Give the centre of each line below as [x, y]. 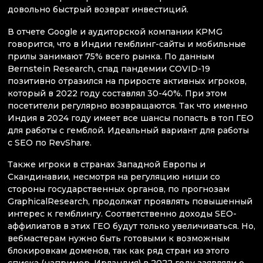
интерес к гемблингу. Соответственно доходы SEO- [122, 213]
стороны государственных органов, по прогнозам [119, 189]
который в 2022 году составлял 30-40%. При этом [117, 93]
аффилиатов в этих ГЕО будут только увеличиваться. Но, [131, 226]
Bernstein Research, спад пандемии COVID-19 [109, 68]
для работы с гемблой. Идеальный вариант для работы [128, 130]
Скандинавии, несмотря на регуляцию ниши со [114, 176]
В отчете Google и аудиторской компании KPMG [115, 31]
